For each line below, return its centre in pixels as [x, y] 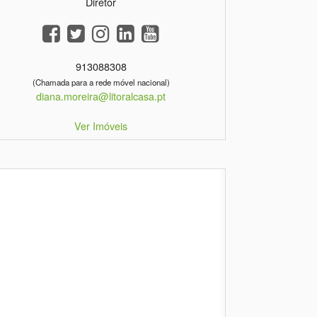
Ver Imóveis [101, 126]
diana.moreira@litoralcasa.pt [101, 96]
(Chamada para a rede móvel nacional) [101, 82]
